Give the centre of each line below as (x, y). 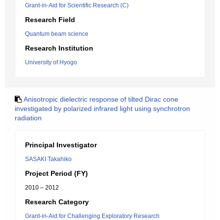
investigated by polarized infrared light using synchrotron (102, 109)
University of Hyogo (51, 62)
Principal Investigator (61, 145)
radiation (28, 118)
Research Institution (59, 48)
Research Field (50, 20)
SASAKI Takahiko (48, 159)
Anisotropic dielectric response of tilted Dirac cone (101, 99)
